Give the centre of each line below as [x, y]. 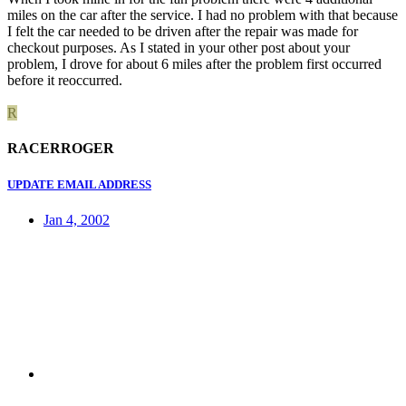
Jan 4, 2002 [77, 219]
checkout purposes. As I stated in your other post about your [179, 48]
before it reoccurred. [65, 81]
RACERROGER [61, 149]
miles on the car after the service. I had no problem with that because [203, 15]
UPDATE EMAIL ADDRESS [79, 184]
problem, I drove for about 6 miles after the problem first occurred [194, 64]
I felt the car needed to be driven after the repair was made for [183, 32]
